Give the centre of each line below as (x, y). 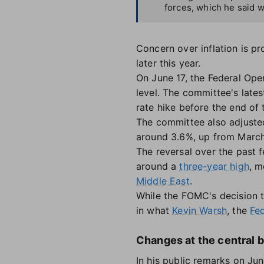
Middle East (163, 181)
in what (154, 210)
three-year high (214, 166)
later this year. (169, 63)
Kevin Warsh (200, 210)
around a (158, 166)
